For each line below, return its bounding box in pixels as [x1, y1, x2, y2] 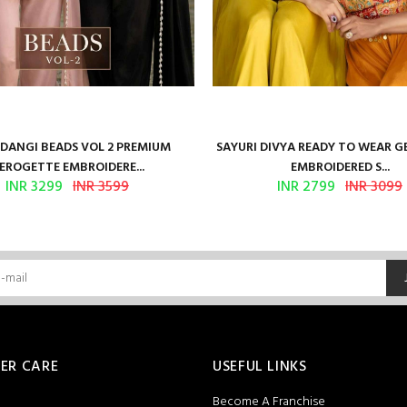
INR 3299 [5, 175, 63, 199]
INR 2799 [277, 175, 335, 199]
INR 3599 [73, 175, 129, 199]
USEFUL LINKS [213, 355, 307, 379]
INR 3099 [345, 175, 402, 199]
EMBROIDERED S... [290, 157, 390, 178]
